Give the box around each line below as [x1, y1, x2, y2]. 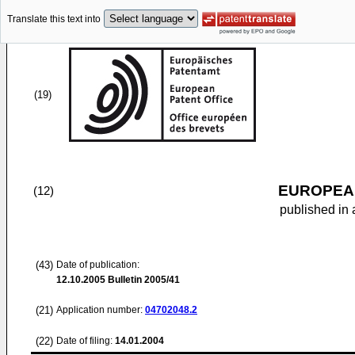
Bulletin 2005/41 [105, 274, 180, 285]
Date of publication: [56, 259, 139, 270]
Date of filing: [56, 335, 113, 346]
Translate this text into [7, 13, 101, 25]
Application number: [56, 304, 145, 315]
